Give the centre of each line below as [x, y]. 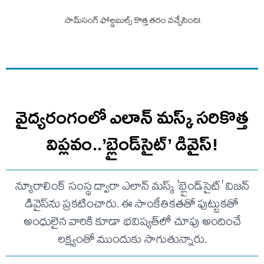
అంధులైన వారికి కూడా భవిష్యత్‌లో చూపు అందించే [132, 223]
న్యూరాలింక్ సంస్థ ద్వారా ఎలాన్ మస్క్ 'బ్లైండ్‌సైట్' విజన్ [132, 188]
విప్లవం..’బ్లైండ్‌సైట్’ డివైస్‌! [132, 144]
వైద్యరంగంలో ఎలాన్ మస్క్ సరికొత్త [132, 118]
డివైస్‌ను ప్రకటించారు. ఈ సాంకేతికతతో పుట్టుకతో [132, 205]
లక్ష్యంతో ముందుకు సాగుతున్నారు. [132, 241]
